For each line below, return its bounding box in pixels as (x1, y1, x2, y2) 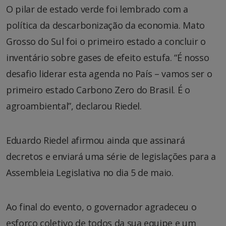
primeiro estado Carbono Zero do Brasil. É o (6, 83, 190, 96)
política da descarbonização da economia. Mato (6, 19, 205, 31)
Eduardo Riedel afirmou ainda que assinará (6, 134, 185, 146)
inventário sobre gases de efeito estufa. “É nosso (6, 51, 209, 64)
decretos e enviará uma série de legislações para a (6, 150, 216, 162)
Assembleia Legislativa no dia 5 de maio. (6, 166, 176, 179)
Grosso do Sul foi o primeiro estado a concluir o (6, 35, 206, 47)
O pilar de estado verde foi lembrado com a (6, 3, 188, 15)
